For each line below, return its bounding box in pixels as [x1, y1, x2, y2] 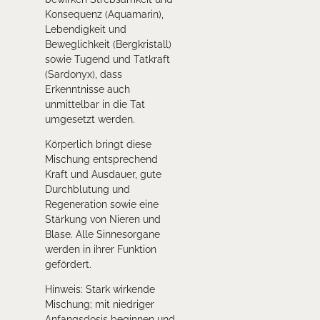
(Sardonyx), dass [44, 69, 122, 81]
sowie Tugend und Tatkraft [44, 54, 170, 66]
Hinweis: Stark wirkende [44, 284, 155, 296]
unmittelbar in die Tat [44, 99, 145, 111]
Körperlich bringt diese [44, 139, 151, 151]
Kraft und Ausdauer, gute [44, 169, 161, 181]
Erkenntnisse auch [44, 84, 130, 96]
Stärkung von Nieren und [44, 214, 161, 226]
